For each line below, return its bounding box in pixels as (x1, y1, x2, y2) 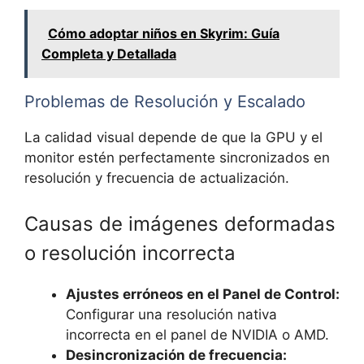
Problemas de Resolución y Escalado (24, 92, 305, 112)
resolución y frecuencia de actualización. (24, 170, 289, 187)
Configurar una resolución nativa (66, 305, 277, 323)
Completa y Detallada (41, 45, 176, 63)
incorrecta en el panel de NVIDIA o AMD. (66, 326, 329, 343)
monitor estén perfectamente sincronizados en (24, 149, 330, 167)
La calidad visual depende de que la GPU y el (24, 129, 323, 146)
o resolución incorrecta (24, 240, 236, 265)
